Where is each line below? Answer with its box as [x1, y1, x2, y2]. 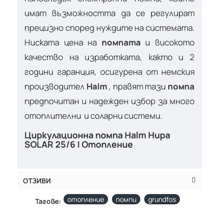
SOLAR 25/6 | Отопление [24, 138, 133, 150]
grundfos [148, 194, 176, 204]
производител [24, 80, 87, 92]
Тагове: [35, 196, 61, 206]
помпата [97, 36, 141, 48]
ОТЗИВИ [23, 175, 51, 185]
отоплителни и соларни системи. [24, 109, 162, 121]
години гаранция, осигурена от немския [24, 66, 195, 77]
